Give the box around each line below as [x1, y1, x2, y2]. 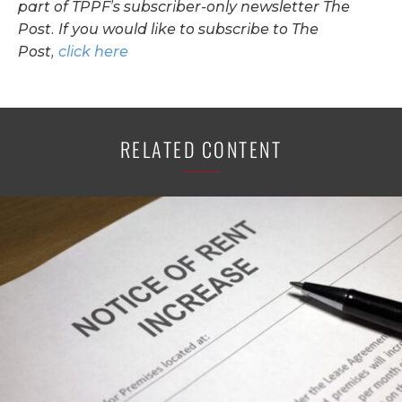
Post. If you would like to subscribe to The [18, 21, 319, 38]
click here [58, 43, 128, 60]
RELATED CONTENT [119, 135, 283, 163]
